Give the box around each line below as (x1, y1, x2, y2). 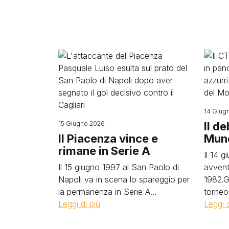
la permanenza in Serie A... (58, 187, 156, 197)
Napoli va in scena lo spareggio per (58, 174, 190, 185)
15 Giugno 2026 (58, 120, 105, 128)
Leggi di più (58, 199, 100, 210)
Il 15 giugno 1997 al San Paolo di (58, 162, 179, 173)
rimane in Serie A (58, 144, 150, 158)
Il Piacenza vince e (58, 132, 158, 146)
